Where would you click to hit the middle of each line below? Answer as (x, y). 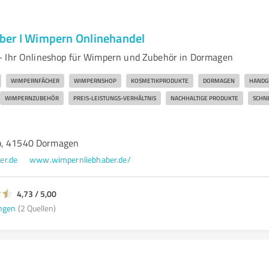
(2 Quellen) (37, 208)
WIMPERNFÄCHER (35, 80)
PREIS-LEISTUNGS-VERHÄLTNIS (114, 98)
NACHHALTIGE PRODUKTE (204, 98)
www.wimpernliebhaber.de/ (80, 159)
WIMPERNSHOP (95, 80)
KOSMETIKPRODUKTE (159, 80)
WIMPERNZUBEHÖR (32, 98)
